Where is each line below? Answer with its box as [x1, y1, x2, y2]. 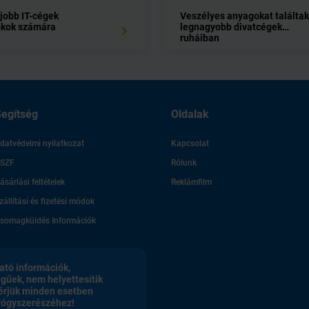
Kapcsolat [171, 139, 209, 149]
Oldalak [171, 108, 209, 121]
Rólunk [171, 158, 197, 168]
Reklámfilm [171, 177, 212, 188]
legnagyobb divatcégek [180, 21, 282, 33]
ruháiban [180, 32, 219, 44]
